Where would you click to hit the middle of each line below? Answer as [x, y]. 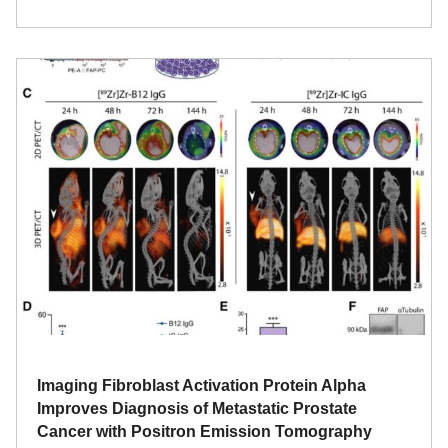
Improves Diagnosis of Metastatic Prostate [197, 408]
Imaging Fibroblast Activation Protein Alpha [201, 385]
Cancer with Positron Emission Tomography [204, 431]
